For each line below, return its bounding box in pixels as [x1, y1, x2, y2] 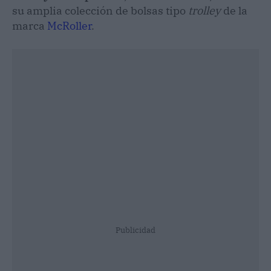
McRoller [47, 18, 91, 33]
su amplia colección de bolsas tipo [12, 3, 188, 18]
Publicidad [116, 224, 155, 235]
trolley [188, 3, 221, 18]
